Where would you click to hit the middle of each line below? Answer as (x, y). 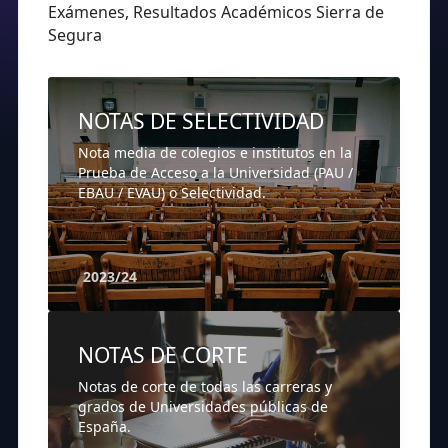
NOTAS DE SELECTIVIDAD (201, 121)
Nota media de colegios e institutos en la (215, 153)
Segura (75, 35)
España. (104, 427)
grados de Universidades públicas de (203, 407)
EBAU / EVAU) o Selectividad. (172, 193)
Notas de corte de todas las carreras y (205, 387)
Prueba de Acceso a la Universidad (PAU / (215, 173)
